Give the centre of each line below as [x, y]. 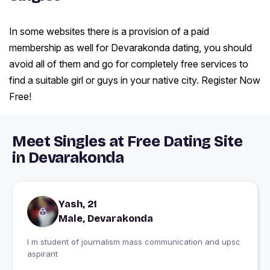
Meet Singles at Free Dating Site [127, 142]
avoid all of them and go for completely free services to [129, 64]
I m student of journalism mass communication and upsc [134, 242]
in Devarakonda [68, 158]
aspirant [42, 254]
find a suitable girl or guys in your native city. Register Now [135, 80]
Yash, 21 [78, 204]
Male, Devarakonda [106, 219]
